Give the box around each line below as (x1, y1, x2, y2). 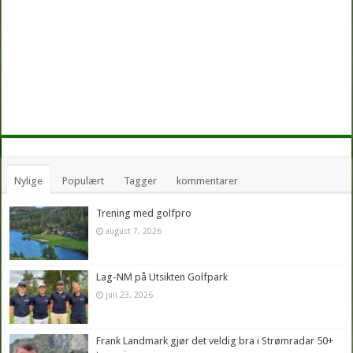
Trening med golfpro (96, 206, 192, 219)
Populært (62, 174, 105, 187)
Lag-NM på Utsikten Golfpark (96, 270, 229, 283)
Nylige (14, 174, 43, 187)
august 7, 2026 (106, 225, 162, 236)
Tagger (124, 174, 158, 187)
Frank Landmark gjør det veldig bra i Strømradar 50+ (96, 334, 334, 347)
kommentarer (176, 174, 239, 187)
